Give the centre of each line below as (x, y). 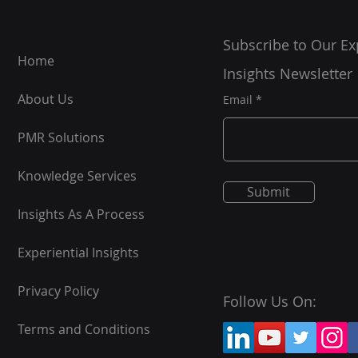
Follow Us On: (269, 301)
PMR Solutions (62, 137)
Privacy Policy (59, 291)
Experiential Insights (79, 253)
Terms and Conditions (84, 329)
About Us (46, 99)
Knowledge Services (78, 176)
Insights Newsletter (287, 74)
